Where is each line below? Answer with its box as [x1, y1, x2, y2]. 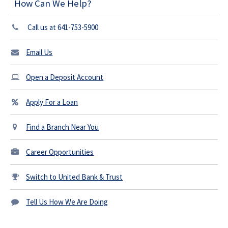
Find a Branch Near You [26, 122, 99, 132]
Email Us [26, 47, 53, 57]
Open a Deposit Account [26, 72, 104, 82]
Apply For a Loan [26, 97, 78, 107]
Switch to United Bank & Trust [26, 172, 123, 182]
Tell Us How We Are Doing [26, 196, 108, 207]
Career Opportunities [26, 147, 94, 157]
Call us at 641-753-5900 [26, 22, 99, 32]
